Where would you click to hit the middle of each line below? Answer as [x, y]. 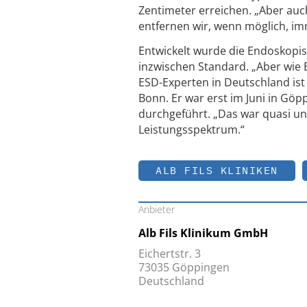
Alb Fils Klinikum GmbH [203, 233]
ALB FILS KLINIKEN [217, 170]
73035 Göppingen [184, 267]
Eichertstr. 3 [170, 253]
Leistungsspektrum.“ [192, 130]
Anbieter [157, 209]
